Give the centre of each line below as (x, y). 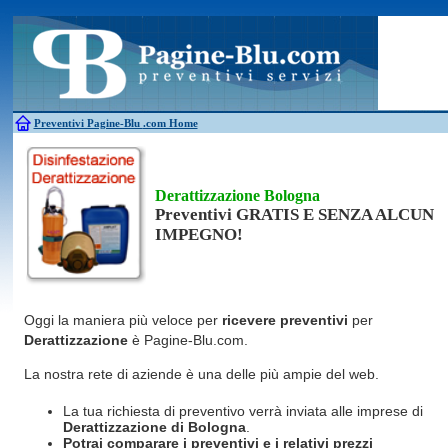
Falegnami (209, 70)
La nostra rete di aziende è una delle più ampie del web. (201, 374)
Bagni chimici (74, 50)
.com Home (170, 123)
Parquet (305, 90)
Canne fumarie (76, 90)
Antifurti (62, 30)
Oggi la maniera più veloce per (122, 320)
